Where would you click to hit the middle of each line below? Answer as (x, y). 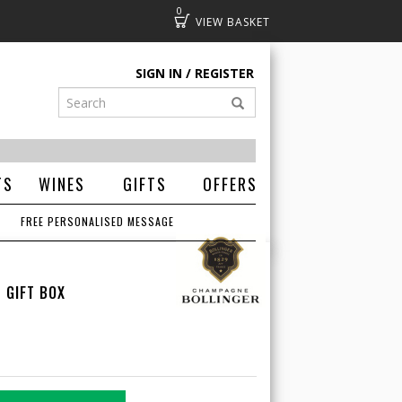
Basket (220, 20)
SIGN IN (159, 73)
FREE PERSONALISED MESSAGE (98, 221)
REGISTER (224, 73)
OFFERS (230, 184)
